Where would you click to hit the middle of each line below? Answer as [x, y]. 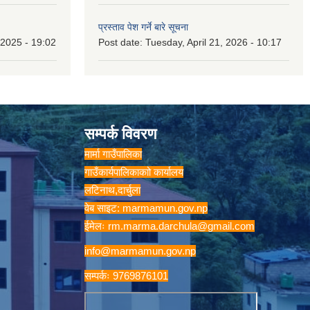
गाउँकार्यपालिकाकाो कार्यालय [134, 172]
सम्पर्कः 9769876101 [126, 276]
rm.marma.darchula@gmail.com [181, 226]
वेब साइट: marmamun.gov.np [146, 208]
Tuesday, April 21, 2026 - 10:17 [213, 43]
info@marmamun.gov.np [140, 251]
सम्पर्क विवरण [120, 134]
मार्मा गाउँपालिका [113, 154]
